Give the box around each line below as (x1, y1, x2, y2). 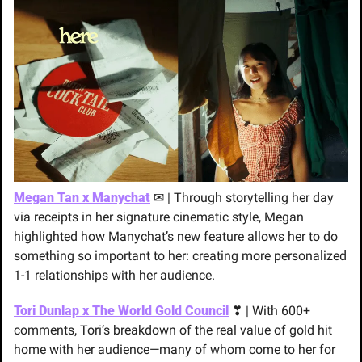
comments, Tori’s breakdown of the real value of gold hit (14, 322, 332, 338)
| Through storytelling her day (164, 189, 334, 205)
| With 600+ (242, 302, 310, 318)
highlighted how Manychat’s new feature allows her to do (14, 228, 338, 244)
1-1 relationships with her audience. (14, 267, 215, 283)
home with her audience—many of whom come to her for (14, 341, 335, 357)
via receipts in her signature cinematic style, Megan (14, 208, 304, 225)
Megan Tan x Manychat (14, 189, 150, 205)
